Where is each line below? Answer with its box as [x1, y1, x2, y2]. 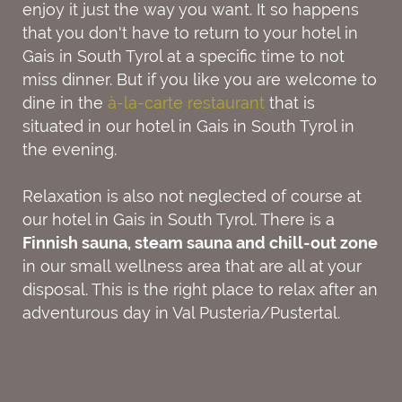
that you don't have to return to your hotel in [22, 23, 358, 42]
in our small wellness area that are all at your [22, 257, 362, 275]
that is [265, 93, 315, 112]
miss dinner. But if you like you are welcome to [22, 70, 377, 89]
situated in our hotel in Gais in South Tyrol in [22, 117, 354, 135]
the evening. [22, 140, 117, 159]
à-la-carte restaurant [108, 93, 265, 112]
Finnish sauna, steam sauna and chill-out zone [22, 233, 378, 252]
